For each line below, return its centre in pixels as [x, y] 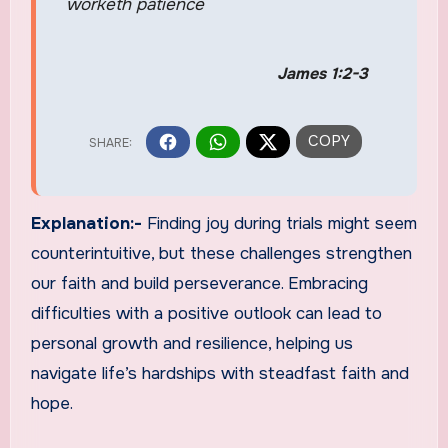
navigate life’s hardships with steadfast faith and [219, 374]
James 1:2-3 [322, 74]
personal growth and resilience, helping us [191, 344]
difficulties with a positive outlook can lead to [206, 314]
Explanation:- [88, 224]
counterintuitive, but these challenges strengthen [221, 254]
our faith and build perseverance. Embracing [199, 284]
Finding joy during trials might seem [281, 224]
